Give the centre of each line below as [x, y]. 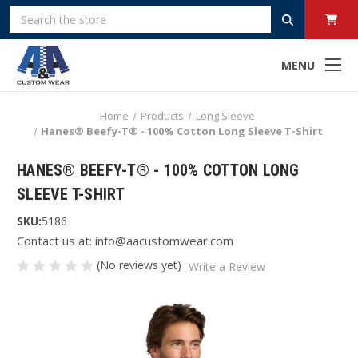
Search [26, 13]
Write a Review [227, 266]
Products [163, 116]
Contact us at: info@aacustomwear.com [125, 241]
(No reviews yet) [139, 265]
